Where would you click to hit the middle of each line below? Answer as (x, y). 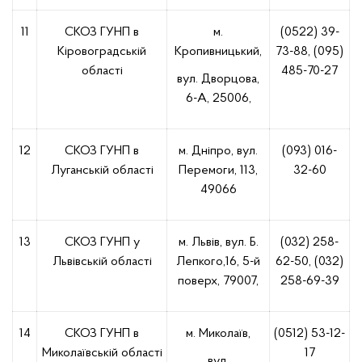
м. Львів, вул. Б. (218, 242)
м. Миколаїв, (218, 334)
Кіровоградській (102, 52)
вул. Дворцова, (218, 79)
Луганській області (102, 170)
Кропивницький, (218, 52)
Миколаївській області (102, 353)
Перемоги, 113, (218, 170)
